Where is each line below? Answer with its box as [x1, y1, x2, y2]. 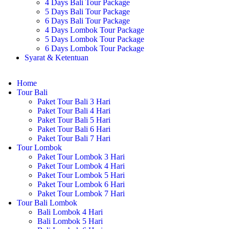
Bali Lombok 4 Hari [37, 208, 103, 216]
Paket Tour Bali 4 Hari [37, 106, 110, 115]
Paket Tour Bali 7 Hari [37, 134, 110, 143]
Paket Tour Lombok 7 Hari [37, 189, 125, 198]
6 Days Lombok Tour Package [45, 44, 144, 53]
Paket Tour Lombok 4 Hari [37, 162, 125, 170]
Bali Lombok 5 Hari [37, 217, 103, 225]
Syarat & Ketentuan [25, 53, 88, 62]
